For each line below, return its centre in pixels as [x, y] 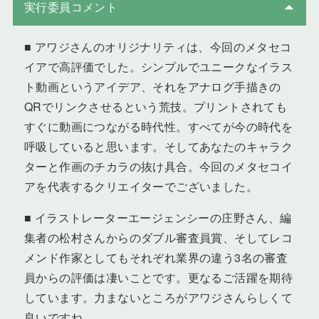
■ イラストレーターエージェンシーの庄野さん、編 [158, 218]
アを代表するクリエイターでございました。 [141, 187]
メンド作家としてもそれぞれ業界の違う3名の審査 [156, 258]
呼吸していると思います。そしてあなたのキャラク [158, 147]
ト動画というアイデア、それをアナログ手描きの [152, 87]
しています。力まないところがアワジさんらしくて [158, 298]
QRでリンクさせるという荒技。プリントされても [156, 107]
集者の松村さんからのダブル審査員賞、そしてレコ [158, 238]
